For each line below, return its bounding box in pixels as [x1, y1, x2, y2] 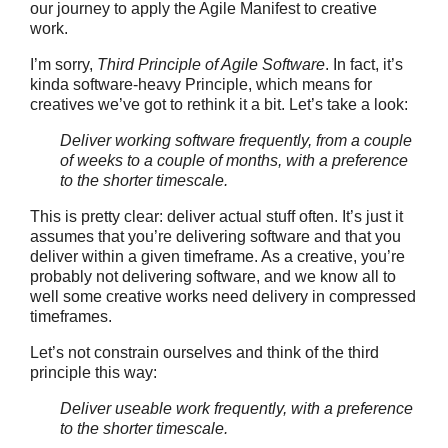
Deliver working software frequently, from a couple [60, 132, 412, 149]
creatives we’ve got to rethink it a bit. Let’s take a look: [30, 96, 408, 113]
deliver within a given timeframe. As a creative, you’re [30, 248, 405, 265]
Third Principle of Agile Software [97, 56, 325, 73]
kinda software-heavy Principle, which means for [30, 76, 372, 93]
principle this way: [30, 364, 157, 381]
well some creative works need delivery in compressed [30, 288, 416, 305]
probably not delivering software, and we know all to [30, 268, 396, 285]
